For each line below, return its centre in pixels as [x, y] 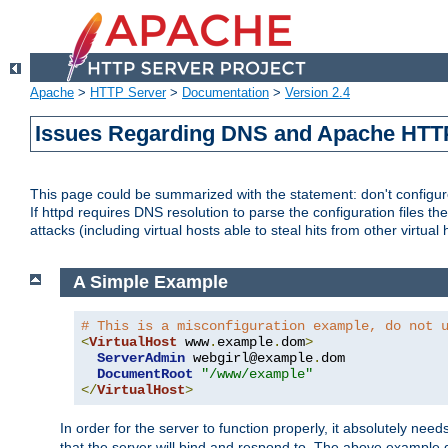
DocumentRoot [145, 373]
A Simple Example [150, 282]
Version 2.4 [317, 93]
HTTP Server [128, 93]
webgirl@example [249, 357]
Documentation [225, 93]
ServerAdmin [141, 357]
